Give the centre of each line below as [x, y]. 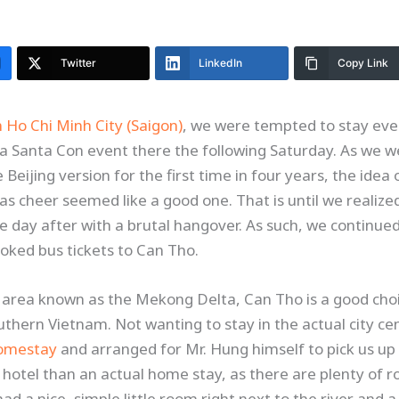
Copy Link [362, 63]
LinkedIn [221, 63]
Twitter [78, 63]
